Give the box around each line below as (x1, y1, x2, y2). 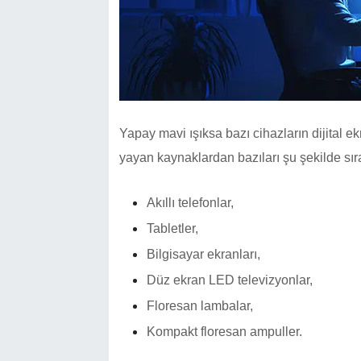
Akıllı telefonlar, (146, 196, 234, 210)
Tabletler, (146, 222, 198, 236)
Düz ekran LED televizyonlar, (146, 273, 313, 288)
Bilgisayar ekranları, (146, 247, 260, 262)
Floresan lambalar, (146, 299, 253, 313)
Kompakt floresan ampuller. (146, 325, 302, 339)
